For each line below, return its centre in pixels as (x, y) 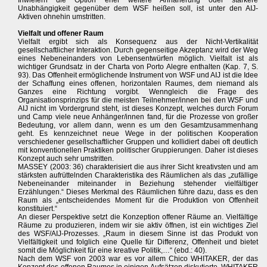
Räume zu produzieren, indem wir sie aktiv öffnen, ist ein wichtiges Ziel (138, 225)
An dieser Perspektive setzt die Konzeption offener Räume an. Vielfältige (138, 217)
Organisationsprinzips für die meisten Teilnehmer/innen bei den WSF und (138, 100)
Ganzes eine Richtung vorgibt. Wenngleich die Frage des (138, 92)
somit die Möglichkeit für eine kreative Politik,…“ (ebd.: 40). (112, 250)
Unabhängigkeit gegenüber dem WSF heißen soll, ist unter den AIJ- (138, 8)
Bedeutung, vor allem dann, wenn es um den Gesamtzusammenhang (138, 125)
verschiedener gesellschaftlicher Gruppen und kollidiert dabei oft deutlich (138, 142)
